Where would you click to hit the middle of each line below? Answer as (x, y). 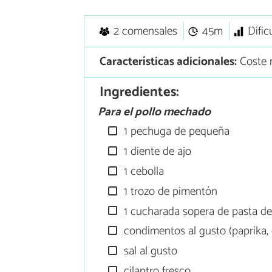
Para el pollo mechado (155, 112)
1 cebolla (143, 172)
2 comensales (145, 32)
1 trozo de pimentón (169, 191)
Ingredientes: (139, 92)
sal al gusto (149, 251)
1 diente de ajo (156, 152)
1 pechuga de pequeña (175, 132)
